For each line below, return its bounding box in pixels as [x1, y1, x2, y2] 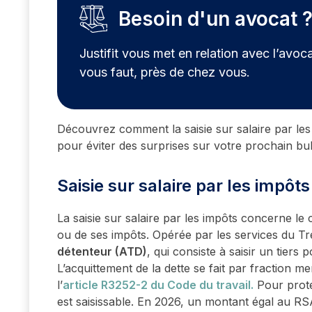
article [63, 278, 101, 292]
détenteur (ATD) [57, 244, 147, 259]
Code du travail [167, 278, 251, 292]
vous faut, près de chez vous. [79, 65, 250, 80]
